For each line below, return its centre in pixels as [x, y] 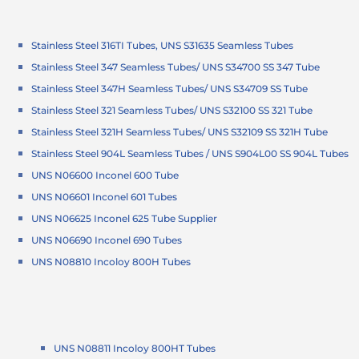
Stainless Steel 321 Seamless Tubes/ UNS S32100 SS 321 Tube [172, 111]
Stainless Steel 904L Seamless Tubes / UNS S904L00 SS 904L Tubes [190, 154]
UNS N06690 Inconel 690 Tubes [107, 240]
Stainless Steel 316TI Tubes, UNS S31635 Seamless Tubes [163, 46]
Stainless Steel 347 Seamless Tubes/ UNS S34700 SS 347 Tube [176, 67]
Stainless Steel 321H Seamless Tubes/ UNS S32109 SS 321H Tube [180, 132]
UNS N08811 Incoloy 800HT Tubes [135, 349]
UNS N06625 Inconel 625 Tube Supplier [125, 219]
